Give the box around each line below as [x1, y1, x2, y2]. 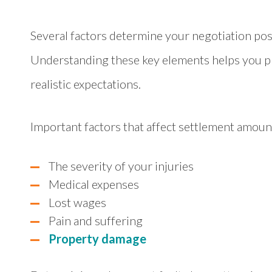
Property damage [49, 231, 146, 246]
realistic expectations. [30, 76, 141, 91]
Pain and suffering [49, 213, 143, 228]
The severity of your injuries [49, 158, 194, 173]
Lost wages [49, 195, 106, 209]
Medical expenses [49, 177, 139, 191]
